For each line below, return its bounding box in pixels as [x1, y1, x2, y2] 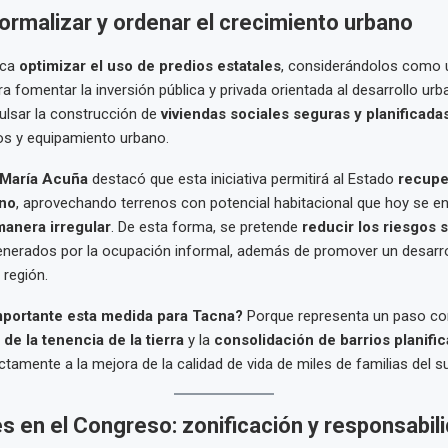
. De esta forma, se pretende [110, 218, 302, 237]
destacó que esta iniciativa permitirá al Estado [87, 170, 398, 189]
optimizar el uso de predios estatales [18, 57, 281, 76]
